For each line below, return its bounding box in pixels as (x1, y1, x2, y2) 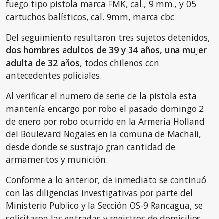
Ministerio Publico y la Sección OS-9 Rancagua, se (6, 199, 203, 211)
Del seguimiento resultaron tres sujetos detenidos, (6, 31, 210, 43)
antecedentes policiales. (6, 69, 102, 81)
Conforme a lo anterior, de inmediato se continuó (6, 174, 206, 186)
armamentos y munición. (6, 153, 108, 165)
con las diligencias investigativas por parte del (6, 187, 193, 198)
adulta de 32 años (6, 57, 80, 68)
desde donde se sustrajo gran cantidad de (6, 141, 175, 153)
